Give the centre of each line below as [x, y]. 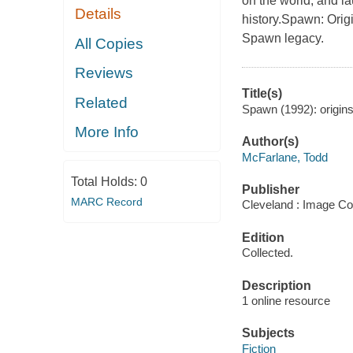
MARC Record [106, 201]
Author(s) [270, 142]
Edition [263, 237]
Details [98, 14]
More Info [107, 132]
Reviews [104, 73]
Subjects [268, 333]
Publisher [270, 189]
